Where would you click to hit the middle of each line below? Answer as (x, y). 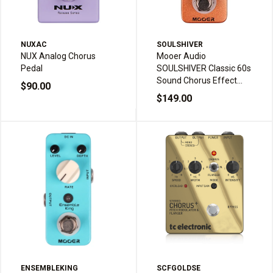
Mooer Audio (181, 56)
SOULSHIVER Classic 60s (204, 69)
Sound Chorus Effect (197, 81)
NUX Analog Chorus (58, 56)
